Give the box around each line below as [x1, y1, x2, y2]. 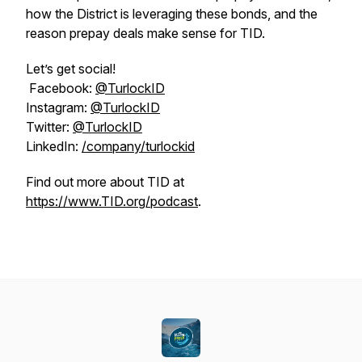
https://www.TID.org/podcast [26, 193, 198, 209]
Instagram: [26, 99, 90, 116]
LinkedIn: [26, 138, 82, 154]
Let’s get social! [26, 61, 116, 77]
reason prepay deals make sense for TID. [26, 25, 268, 41]
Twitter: [26, 119, 73, 135]
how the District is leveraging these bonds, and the [26, 6, 318, 22]
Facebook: [26, 80, 95, 96]
